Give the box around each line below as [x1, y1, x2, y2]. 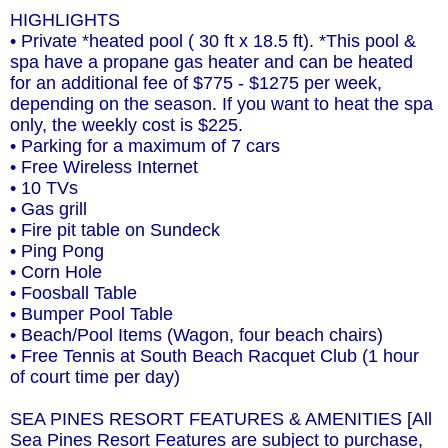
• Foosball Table [10, 283, 137, 304]
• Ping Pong [10, 241, 104, 262]
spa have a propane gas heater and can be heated [10, 52, 413, 73]
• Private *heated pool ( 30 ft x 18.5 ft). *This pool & [10, 31, 416, 52]
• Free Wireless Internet [10, 157, 198, 178]
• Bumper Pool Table [10, 304, 173, 325]
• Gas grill [10, 199, 87, 220]
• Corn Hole [10, 262, 102, 283]
